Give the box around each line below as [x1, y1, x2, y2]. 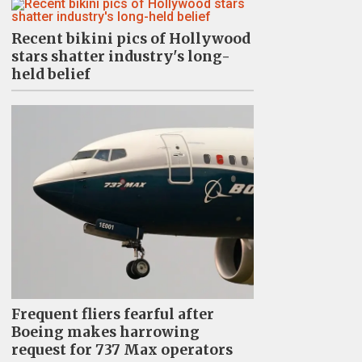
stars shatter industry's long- [11, 48, 230, 65]
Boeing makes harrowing [11, 323, 200, 341]
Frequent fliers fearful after [11, 305, 214, 323]
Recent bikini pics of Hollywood [11, 30, 250, 48]
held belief [11, 65, 90, 83]
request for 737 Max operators [11, 341, 233, 359]
